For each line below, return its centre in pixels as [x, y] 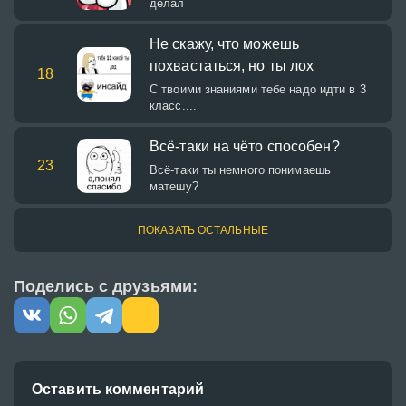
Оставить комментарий [118, 389]
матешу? [174, 186]
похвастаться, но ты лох [232, 66]
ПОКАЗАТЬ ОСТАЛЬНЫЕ [203, 230]
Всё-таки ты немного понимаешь [240, 170]
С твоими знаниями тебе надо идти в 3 [258, 89]
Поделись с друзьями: [106, 286]
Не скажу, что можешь [224, 44]
